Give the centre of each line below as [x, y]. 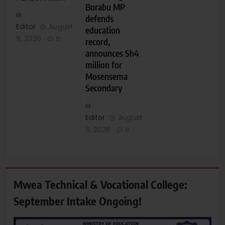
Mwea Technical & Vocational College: [100, 184]
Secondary [103, 88]
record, [97, 41]
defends [99, 18]
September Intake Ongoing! [78, 201]
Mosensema [106, 76]
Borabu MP [105, 7]
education [102, 30]
